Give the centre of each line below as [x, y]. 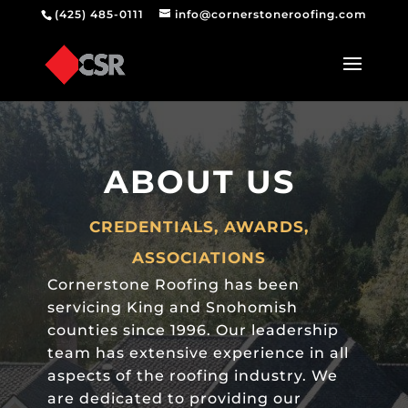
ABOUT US [199, 181]
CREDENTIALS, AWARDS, [199, 226]
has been [259, 284]
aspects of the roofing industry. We [192, 375]
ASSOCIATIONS [199, 257]
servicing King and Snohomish [172, 307]
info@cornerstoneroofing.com [270, 14]
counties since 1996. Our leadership [193, 330]
